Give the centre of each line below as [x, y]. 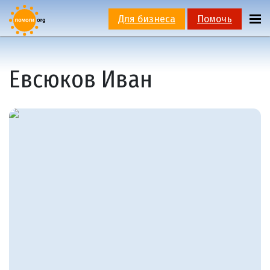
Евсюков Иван [81, 79]
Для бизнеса [146, 19]
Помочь [214, 19]
